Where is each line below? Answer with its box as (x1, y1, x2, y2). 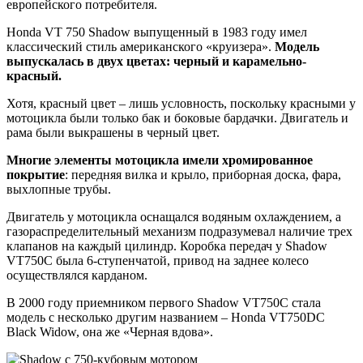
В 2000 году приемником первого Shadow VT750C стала (6, 295, 321, 310)
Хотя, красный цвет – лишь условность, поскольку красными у (6, 96, 356, 110)
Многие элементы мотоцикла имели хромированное (6, 152, 313, 167)
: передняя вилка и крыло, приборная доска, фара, (65, 167, 341, 181)
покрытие (6, 167, 65, 181)
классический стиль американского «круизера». (6, 39, 275, 53)
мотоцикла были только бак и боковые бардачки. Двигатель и (6, 110, 348, 125)
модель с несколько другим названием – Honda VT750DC (6, 310, 325, 324)
